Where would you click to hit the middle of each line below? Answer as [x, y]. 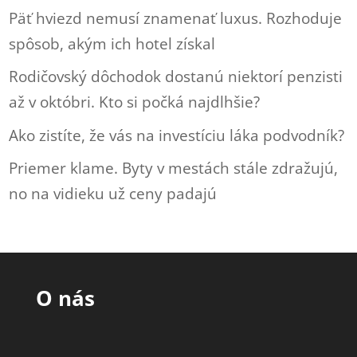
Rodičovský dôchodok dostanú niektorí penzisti [176, 77]
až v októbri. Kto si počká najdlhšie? [135, 102]
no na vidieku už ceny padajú [113, 194]
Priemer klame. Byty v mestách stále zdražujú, [174, 169]
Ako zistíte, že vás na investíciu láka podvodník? [177, 135]
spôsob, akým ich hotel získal [112, 43]
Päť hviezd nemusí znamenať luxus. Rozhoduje [176, 18]
